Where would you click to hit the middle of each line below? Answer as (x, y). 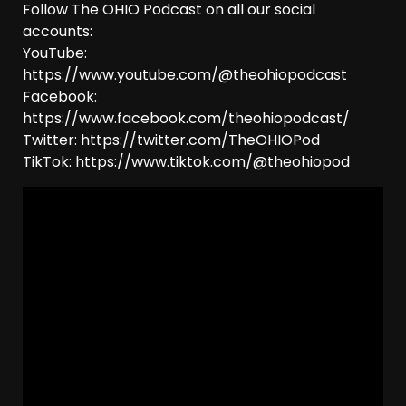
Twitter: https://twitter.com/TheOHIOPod (171, 140)
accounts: (58, 32)
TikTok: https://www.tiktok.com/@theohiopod (186, 162)
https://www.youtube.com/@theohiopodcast (185, 75)
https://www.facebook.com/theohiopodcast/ (186, 119)
